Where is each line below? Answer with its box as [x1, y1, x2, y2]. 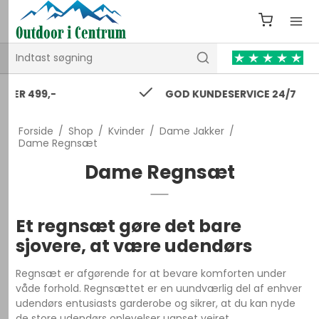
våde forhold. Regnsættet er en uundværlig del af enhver [16, 281, 303, 296]
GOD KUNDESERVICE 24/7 [108, 86, 239, 101]
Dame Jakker [159, 124, 224, 138]
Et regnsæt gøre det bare [16, 214, 242, 239]
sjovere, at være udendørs [16, 234, 253, 258]
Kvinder [108, 124, 145, 138]
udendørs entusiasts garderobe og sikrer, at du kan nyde [16, 296, 296, 310]
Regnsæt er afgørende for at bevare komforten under [16, 266, 287, 281]
